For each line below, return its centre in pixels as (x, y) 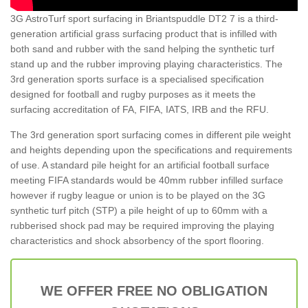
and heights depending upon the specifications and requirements (151, 150)
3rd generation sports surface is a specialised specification (137, 79)
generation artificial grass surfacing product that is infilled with (144, 33)
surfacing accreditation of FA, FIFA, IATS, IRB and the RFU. (140, 109)
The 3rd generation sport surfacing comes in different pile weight (151, 134)
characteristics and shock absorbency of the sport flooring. (137, 240)
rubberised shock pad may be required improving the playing (142, 225)
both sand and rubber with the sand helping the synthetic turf (142, 48)
